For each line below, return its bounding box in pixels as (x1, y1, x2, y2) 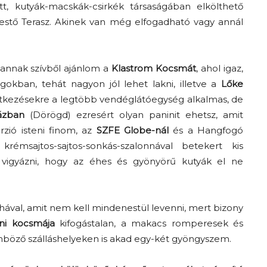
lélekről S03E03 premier (64, 125, 182, 136)
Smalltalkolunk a (64, 89, 146, 100)
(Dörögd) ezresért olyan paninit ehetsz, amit (24, 109, 244, 120)
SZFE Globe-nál (96, 125, 169, 136)
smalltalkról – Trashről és (64, 107, 182, 118)
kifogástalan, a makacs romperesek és (54, 218, 244, 229)
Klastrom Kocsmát (111, 63, 197, 74)
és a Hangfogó (169, 125, 244, 136)
